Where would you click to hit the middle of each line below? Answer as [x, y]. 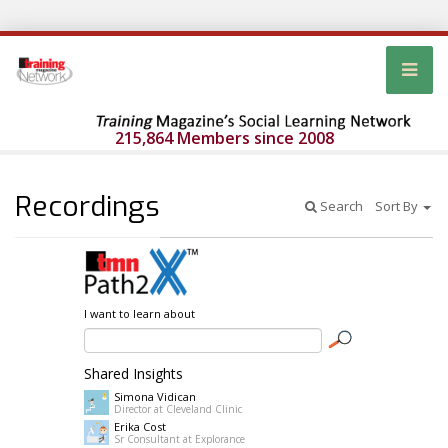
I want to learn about [139, 314]
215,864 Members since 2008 [224, 138]
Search [340, 206]
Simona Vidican [155, 397]
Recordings [87, 207]
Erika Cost [140, 427]
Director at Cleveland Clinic [178, 409]
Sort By [398, 206]
